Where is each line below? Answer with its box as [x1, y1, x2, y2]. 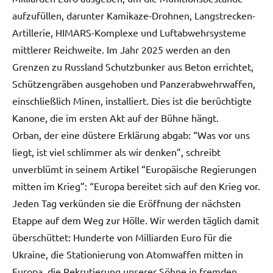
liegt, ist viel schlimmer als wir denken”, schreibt [12, 145, 221, 158]
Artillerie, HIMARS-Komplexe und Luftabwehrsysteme [12, 26, 246, 38]
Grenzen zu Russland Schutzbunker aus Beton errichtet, [12, 60, 253, 73]
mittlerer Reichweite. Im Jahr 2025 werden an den [12, 43, 230, 55]
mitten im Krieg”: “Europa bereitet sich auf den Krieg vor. [12, 179, 260, 192]
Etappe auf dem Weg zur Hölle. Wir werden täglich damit [12, 213, 259, 226]
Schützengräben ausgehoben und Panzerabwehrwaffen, [12, 77, 255, 90]
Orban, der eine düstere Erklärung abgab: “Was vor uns [12, 128, 250, 141]
